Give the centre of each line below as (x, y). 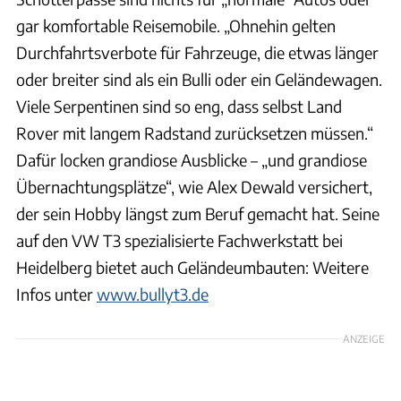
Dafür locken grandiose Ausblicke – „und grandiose (192, 159)
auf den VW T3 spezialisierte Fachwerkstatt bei (179, 240)
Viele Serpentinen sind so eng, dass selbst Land (179, 106)
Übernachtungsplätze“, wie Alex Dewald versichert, (194, 186)
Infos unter (56, 294)
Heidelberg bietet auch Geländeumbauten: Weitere (192, 267)
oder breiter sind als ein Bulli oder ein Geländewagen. (199, 79)
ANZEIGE (364, 338)
